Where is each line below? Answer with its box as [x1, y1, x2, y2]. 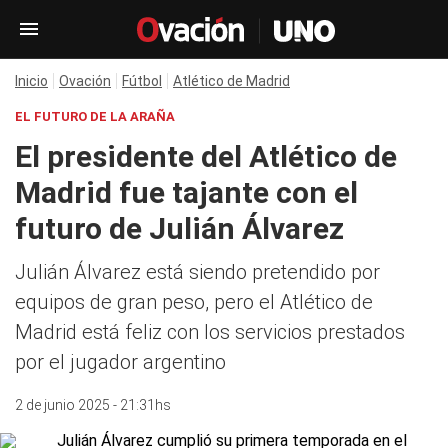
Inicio [15, 73, 48, 89]
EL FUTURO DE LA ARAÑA [15, 109, 175, 124]
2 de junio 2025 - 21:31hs [15, 397, 171, 413]
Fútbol [122, 73, 162, 89]
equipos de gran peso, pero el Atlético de [15, 290, 373, 314]
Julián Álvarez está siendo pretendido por [15, 260, 380, 284]
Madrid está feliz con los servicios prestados [15, 320, 405, 344]
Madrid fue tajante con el [15, 175, 358, 210]
